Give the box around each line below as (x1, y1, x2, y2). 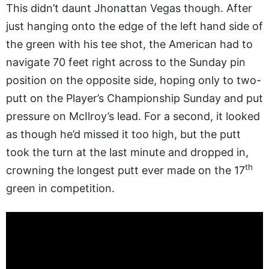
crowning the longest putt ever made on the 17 (6, 163, 245, 177)
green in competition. (6, 181, 115, 195)
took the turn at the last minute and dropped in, (6, 145, 249, 159)
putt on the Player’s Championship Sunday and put (6, 91, 263, 104)
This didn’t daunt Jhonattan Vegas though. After (6, 1, 252, 14)
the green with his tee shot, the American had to (6, 37, 253, 50)
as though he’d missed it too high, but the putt (6, 127, 241, 141)
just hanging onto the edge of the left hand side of (6, 19, 263, 32)
